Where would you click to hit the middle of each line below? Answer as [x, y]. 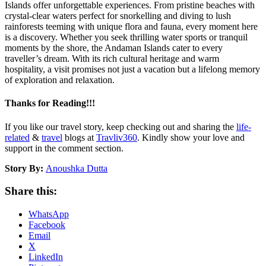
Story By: [24, 168]
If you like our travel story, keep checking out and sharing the [121, 126]
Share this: [31, 191]
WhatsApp [49, 214]
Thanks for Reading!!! [50, 103]
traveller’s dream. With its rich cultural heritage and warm [112, 58]
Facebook [47, 224]
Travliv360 [117, 137]
